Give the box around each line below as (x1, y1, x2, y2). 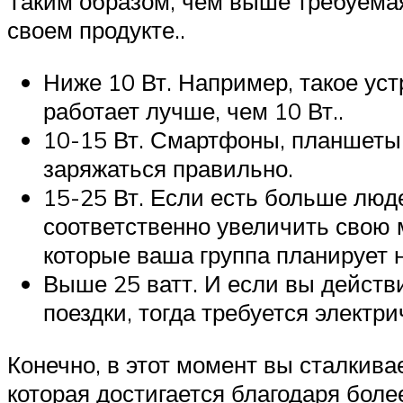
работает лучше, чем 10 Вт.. (43, 95, 344, 125)
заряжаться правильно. (43, 153, 293, 183)
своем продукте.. (7, 15, 185, 45)
